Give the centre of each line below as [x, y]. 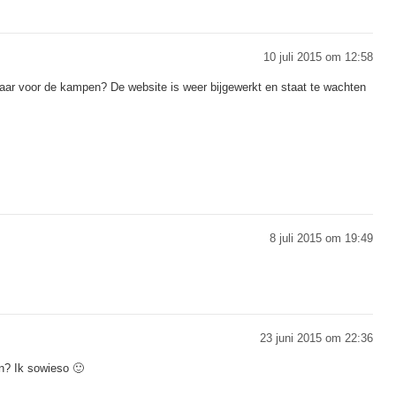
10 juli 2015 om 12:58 [318, 57]
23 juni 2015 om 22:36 [316, 338]
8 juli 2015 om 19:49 [321, 238]
